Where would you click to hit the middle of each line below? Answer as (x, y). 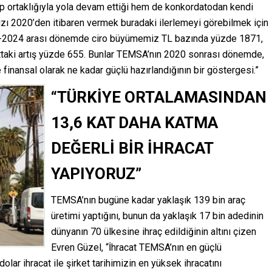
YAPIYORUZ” (96, 174)
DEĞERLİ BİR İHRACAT (132, 148)
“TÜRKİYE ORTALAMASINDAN (159, 97)
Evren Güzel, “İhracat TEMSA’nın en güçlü (136, 248)
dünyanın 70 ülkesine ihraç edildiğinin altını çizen (154, 232)
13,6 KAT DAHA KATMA (134, 123)
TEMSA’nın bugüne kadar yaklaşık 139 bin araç (148, 200)
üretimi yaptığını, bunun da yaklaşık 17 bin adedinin (157, 216)
